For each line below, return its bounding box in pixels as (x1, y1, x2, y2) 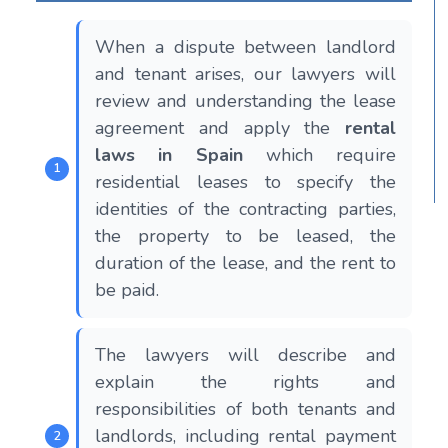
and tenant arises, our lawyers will (95, 61, 396, 86)
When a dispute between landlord (95, 34, 396, 59)
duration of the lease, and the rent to (95, 250, 396, 275)
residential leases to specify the (95, 169, 396, 194)
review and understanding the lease (95, 88, 396, 113)
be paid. (95, 277, 164, 302)
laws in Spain (95, 142, 243, 167)
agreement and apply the (95, 115, 345, 140)
